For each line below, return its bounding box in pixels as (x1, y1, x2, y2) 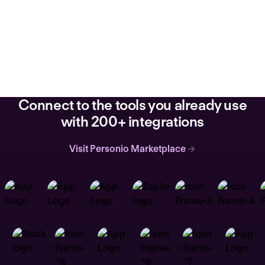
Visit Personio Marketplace (69, 143, 186, 154)
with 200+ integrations (60, 113, 205, 130)
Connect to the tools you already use (18, 96, 247, 114)
